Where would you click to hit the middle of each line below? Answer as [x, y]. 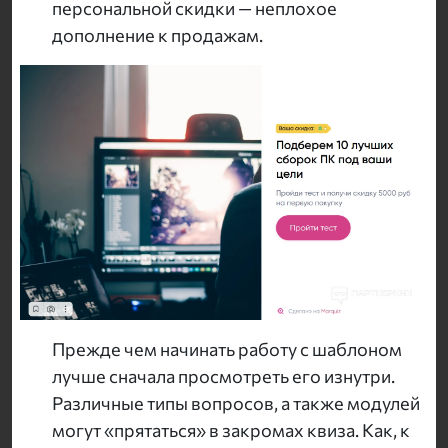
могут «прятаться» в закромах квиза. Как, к [231, 430]
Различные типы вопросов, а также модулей [236, 403]
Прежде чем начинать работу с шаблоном [227, 349]
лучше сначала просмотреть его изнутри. [223, 376]
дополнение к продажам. [157, 34]
